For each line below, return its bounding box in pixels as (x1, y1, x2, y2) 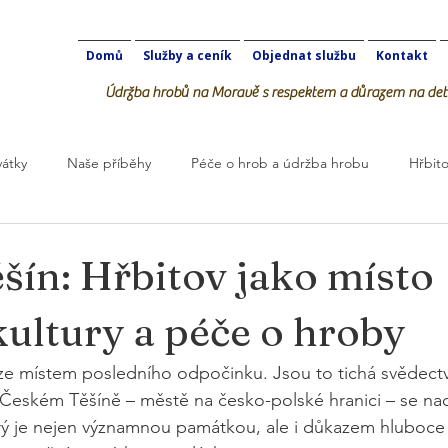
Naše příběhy (67, 153, 151, 172)
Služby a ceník (143, 47, 232, 64)
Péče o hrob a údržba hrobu (191, 153, 369, 172)
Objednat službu (252, 47, 356, 64)
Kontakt (376, 47, 428, 64)
